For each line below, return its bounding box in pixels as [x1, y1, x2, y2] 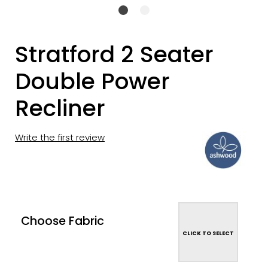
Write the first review [15, 131, 105, 144]
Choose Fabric [21, 212, 104, 229]
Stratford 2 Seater [15, 39, 214, 71]
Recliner [15, 93, 105, 124]
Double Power [15, 66, 170, 98]
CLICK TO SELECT [182, 229, 234, 237]
